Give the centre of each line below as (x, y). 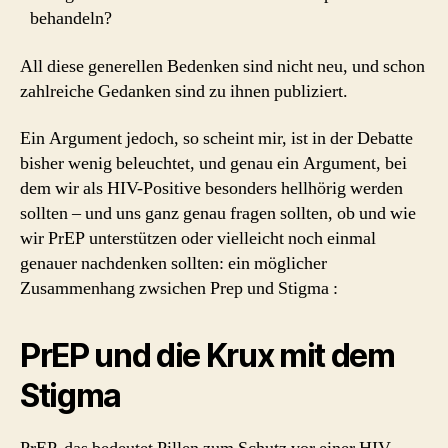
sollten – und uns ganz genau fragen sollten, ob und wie (218, 213)
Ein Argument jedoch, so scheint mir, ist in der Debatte (216, 138)
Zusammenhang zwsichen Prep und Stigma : (179, 288)
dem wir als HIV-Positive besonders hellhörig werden (211, 188)
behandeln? (71, 18)
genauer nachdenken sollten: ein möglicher (173, 263)
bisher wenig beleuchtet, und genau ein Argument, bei (213, 163)
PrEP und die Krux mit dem (207, 355)
